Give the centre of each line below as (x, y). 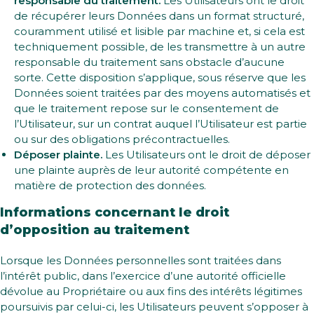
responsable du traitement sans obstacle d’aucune (149, 62)
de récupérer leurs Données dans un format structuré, (159, 16)
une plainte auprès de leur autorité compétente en (151, 170)
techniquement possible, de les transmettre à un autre (160, 47)
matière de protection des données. (110, 185)
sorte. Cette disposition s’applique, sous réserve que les (160, 77)
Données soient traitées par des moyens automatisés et (162, 93)
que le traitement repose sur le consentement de (146, 108)
